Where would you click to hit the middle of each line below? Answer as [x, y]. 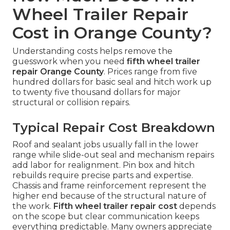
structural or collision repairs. [71, 102]
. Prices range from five [150, 71]
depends [196, 206]
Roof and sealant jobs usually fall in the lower [106, 144]
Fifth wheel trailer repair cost [115, 206]
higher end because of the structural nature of [109, 196]
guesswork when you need [70, 61]
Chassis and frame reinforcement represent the [109, 185]
